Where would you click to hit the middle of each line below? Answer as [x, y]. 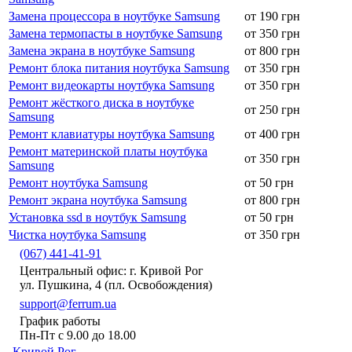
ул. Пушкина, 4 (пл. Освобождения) [116, 284]
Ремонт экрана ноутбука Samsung [98, 200]
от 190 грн [272, 16]
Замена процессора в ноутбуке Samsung [114, 16]
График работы [60, 321]
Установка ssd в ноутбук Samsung [97, 217]
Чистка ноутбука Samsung [77, 234]
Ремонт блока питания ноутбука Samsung [119, 68]
